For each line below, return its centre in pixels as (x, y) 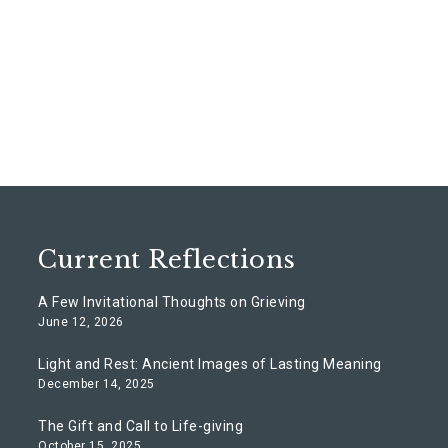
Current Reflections (167, 259)
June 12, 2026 (81, 322)
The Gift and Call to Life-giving (141, 426)
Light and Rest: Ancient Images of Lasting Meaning (210, 364)
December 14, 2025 (96, 384)
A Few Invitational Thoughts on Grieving (172, 302)
